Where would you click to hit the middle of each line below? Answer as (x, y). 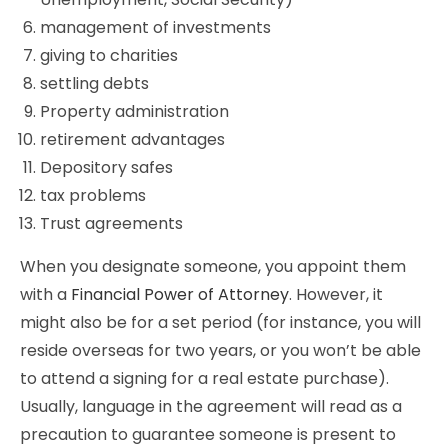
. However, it (336, 294)
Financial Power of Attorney (180, 294)
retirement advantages (132, 139)
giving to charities (109, 55)
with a (45, 294)
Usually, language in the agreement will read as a (211, 406)
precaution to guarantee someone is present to (208, 434)
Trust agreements (111, 223)
